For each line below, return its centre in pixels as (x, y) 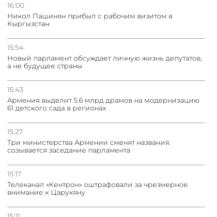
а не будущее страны (45, 66)
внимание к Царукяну (46, 192)
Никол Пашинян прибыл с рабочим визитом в (90, 16)
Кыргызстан (28, 23)
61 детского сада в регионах (57, 108)
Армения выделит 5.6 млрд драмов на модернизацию (103, 100)
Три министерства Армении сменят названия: (89, 142)
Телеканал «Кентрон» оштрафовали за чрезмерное (98, 184)
